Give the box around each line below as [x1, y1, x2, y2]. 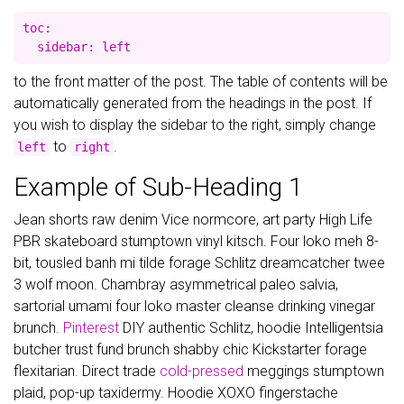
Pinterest [63, 319, 119, 336]
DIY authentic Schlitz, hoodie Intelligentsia [119, 319, 383, 336]
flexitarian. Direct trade [14, 363, 160, 380]
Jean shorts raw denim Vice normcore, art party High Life [14, 211, 372, 228]
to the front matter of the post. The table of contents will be [14, 73, 388, 90]
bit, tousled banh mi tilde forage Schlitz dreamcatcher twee [14, 254, 385, 271]
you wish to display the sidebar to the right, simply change [14, 116, 376, 133]
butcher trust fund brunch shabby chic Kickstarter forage [14, 341, 367, 358]
